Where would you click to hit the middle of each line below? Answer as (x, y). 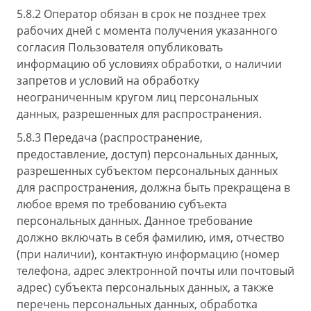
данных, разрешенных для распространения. (139, 114)
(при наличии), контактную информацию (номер (148, 254)
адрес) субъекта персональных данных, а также (145, 287)
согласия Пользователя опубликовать (120, 47)
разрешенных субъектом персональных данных (147, 171)
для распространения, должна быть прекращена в (153, 187)
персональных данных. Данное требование (135, 221)
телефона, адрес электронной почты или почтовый (155, 271)
